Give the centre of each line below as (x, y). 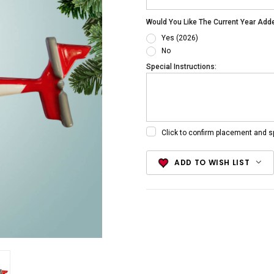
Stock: (157, 170)
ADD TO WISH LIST (212, 163)
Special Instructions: (181, 67)
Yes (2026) (180, 38)
